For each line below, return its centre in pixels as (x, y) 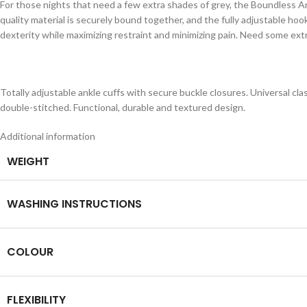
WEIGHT (28, 162)
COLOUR (30, 252)
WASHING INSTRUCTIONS (74, 204)
